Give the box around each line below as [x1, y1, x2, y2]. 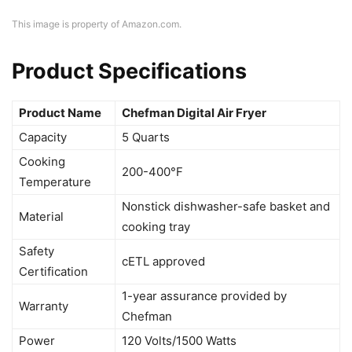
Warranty [19, 299, 68, 314]
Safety [19, 244, 54, 259]
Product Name [19, 105, 101, 121]
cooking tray [122, 219, 190, 235]
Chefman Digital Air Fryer [122, 105, 266, 121]
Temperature [19, 174, 91, 190]
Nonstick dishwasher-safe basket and [122, 199, 330, 214]
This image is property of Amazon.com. [12, 18, 181, 31]
